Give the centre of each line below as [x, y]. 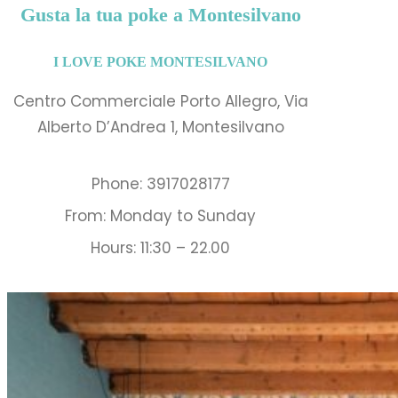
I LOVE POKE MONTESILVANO [161, 62]
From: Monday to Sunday [161, 216]
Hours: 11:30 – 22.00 [161, 248]
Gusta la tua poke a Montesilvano [160, 15]
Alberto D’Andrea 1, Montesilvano [160, 127]
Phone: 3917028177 [160, 184]
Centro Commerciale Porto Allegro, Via [160, 102]
